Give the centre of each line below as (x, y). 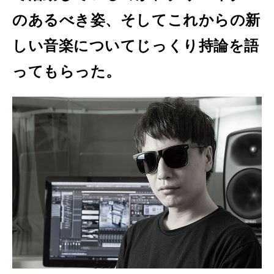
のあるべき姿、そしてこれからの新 (136, 20)
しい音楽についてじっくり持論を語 (136, 46)
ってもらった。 (67, 71)
